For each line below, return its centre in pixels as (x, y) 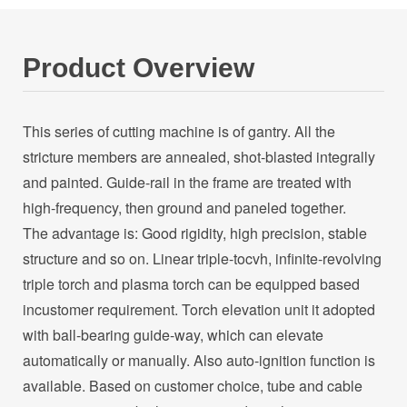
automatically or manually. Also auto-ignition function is (199, 361)
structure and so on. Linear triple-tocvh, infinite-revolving (202, 259)
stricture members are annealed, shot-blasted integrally (199, 157)
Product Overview (139, 68)
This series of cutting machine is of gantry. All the (179, 132)
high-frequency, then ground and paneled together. (186, 208)
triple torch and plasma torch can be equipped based (191, 284)
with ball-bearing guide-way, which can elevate (173, 335)
